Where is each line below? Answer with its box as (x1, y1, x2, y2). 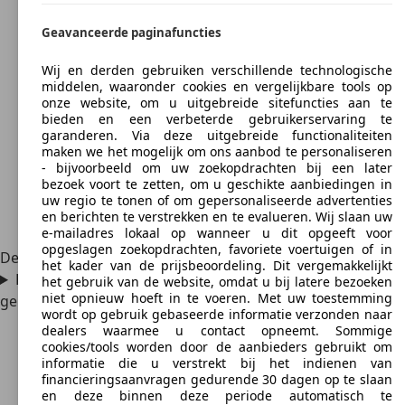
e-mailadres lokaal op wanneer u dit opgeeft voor (42, 223, 392, 241)
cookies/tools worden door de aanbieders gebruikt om (42, 337, 392, 355)
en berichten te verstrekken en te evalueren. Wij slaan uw (42, 207, 392, 225)
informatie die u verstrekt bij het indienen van (42, 353, 392, 372)
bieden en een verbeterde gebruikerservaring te (42, 109, 392, 127)
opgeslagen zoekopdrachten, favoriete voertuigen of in (42, 240, 392, 258)
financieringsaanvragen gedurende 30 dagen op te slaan (42, 370, 392, 388)
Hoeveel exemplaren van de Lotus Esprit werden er (14, 269, 363, 289)
